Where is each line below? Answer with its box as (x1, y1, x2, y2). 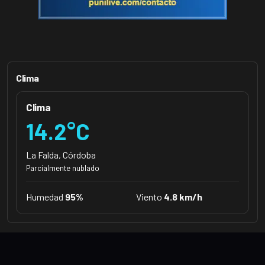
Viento (136, 191, 164, 202)
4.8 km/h (164, 191, 202, 202)
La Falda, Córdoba (26, 149, 96, 160)
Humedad (26, 191, 65, 202)
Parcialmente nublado (26, 163, 99, 173)
